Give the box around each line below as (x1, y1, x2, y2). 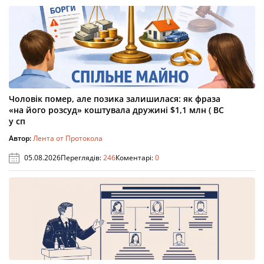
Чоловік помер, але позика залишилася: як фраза (9, 93, 220, 104)
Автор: (9, 133, 33, 143)
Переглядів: (61, 153, 103, 163)
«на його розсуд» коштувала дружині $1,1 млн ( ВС (9, 104, 224, 115)
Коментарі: (115, 153, 155, 163)
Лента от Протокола (33, 133, 103, 143)
